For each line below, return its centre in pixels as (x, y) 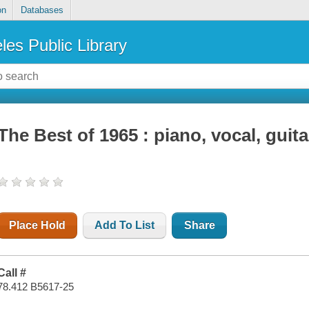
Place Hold (38, 226)
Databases (42, 10)
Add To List (125, 226)
